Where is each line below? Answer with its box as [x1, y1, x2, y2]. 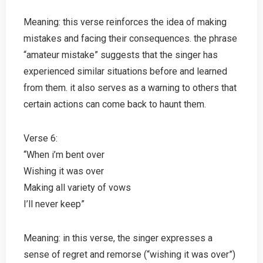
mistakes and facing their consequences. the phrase [23, 32, 237, 44]
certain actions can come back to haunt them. [23, 98, 206, 110]
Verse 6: [23, 132, 58, 144]
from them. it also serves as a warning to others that [23, 82, 237, 93]
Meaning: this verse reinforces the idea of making [23, 16, 227, 28]
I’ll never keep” [23, 198, 85, 210]
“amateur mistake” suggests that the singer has [23, 49, 218, 60]
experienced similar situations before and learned [23, 65, 227, 77]
